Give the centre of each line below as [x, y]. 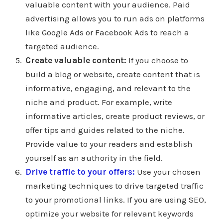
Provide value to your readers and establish [109, 144]
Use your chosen [167, 171]
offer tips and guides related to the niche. [105, 130]
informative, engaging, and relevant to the [108, 88]
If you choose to [157, 60]
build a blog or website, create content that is [112, 74]
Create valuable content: [76, 60]
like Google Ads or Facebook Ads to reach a [107, 32]
